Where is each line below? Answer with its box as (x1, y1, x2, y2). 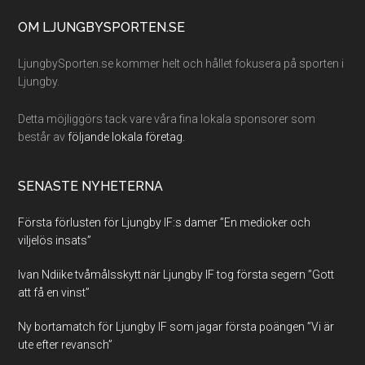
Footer (17, 19, 94, 48)
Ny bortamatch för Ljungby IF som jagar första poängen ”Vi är (18, 320, 335, 334)
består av (18, 130, 68, 144)
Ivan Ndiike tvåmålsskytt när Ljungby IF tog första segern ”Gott (18, 268, 335, 282)
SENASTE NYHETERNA (18, 178, 164, 195)
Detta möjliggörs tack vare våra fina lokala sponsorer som (18, 112, 316, 126)
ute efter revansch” (18, 338, 113, 352)
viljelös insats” (18, 234, 92, 248)
